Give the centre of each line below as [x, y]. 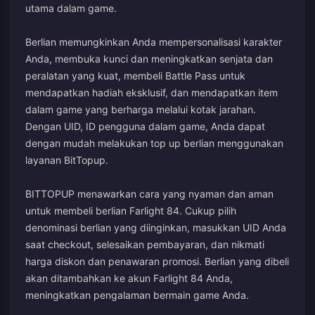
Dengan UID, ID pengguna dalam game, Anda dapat [145, 126]
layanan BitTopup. [67, 160]
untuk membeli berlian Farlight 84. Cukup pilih [131, 210]
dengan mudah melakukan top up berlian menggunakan [154, 143]
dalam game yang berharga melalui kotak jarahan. [141, 109]
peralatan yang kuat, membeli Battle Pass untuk [135, 75]
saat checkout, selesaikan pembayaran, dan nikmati [145, 244]
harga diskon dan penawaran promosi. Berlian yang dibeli [157, 261]
